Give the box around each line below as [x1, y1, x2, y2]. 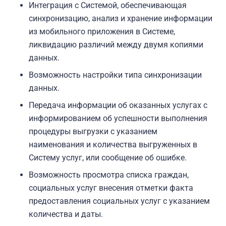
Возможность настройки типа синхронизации [29, 70, 202, 80]
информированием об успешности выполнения [29, 114, 207, 123]
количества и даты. [29, 209, 103, 219]
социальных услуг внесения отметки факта [29, 183, 193, 193]
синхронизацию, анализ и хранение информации [29, 14, 212, 23]
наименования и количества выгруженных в [29, 140, 197, 149]
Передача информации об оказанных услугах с [29, 100, 207, 110]
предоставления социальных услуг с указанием [29, 196, 210, 206]
